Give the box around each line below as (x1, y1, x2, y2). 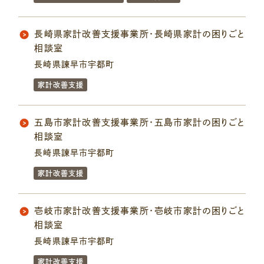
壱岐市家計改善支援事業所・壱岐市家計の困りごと (34, 206, 245, 216)
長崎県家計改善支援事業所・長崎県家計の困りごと (34, 29, 245, 39)
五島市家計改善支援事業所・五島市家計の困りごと (34, 118, 245, 127)
